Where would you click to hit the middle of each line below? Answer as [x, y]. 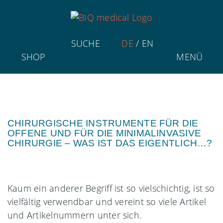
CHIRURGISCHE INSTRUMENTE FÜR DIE [103, 123]
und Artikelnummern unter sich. [75, 215]
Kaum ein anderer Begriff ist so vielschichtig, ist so [111, 188]
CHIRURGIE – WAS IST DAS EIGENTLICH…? [110, 143]
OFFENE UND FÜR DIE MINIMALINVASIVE [105, 133]
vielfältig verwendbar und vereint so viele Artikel [107, 201]
